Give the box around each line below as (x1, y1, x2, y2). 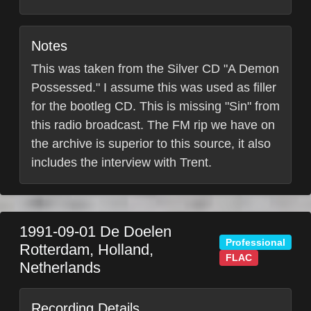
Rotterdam (19, 241, 90, 259)
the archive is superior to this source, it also (31, 137, 271, 151)
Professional (226, 237, 286, 248)
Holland (98, 241, 149, 259)
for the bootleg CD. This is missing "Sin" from (31, 99, 280, 114)
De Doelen (100, 223, 171, 241)
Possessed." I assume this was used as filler (31, 81, 276, 95)
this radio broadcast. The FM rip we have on (31, 118, 275, 133)
